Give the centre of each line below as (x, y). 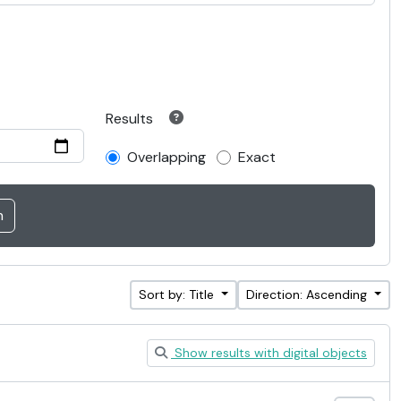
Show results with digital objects (269, 353)
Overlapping (167, 157)
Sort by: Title (179, 294)
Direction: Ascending (309, 294)
